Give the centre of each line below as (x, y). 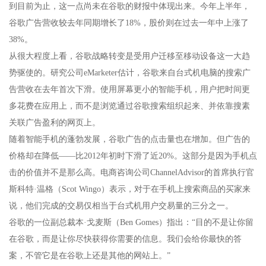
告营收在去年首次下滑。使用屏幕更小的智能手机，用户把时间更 (129, 90)
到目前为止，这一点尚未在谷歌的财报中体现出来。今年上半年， (129, 7)
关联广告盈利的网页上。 (55, 123)
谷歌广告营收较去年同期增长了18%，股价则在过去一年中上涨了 (129, 23)
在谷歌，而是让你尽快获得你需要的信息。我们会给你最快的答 (125, 239)
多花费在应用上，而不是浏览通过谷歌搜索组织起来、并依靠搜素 (129, 106)
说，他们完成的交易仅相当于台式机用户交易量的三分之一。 (121, 206)
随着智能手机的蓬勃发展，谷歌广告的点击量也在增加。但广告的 (129, 140)
